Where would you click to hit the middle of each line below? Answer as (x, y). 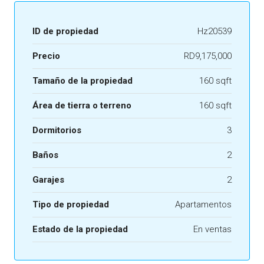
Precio (46, 56)
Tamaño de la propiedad (82, 81)
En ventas (212, 230)
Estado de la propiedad (80, 230)
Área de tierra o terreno (82, 106)
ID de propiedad (65, 32)
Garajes (48, 180)
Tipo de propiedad (71, 205)
